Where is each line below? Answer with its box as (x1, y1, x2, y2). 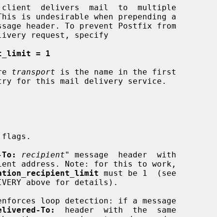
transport (12, 67, 55, 77)
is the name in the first (55, 67, 176, 77)
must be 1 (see (99, 168, 176, 178)
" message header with (65, 150, 176, 159)
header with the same (55, 205, 176, 215)
